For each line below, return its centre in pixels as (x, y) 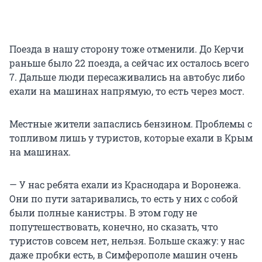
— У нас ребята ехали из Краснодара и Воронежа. (125, 185)
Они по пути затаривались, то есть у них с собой (124, 199)
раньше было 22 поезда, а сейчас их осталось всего (129, 63)
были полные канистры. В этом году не (103, 213)
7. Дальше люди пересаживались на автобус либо (127, 77)
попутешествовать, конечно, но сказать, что (114, 227)
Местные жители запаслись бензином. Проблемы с (131, 124)
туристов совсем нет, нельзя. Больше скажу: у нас (127, 241)
